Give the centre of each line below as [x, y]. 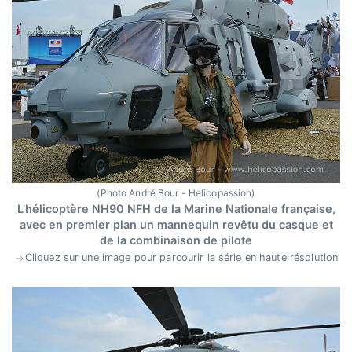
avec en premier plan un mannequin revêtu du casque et [176, 225]
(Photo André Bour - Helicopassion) [176, 193]
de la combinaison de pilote [176, 240]
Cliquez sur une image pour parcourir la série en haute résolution [181, 258]
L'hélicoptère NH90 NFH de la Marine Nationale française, [176, 209]
